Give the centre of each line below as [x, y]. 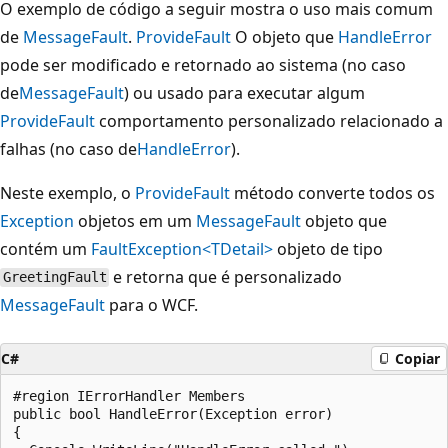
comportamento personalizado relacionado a [269, 120]
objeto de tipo [328, 248]
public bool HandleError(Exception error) [173, 413]
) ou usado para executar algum [244, 92]
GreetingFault [54, 277]
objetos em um [135, 220]
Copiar [417, 358]
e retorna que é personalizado [226, 276]
